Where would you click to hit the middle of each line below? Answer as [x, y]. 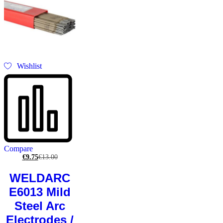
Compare [18, 149]
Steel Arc [40, 206]
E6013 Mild [40, 192]
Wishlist [30, 66]
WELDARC [40, 178]
